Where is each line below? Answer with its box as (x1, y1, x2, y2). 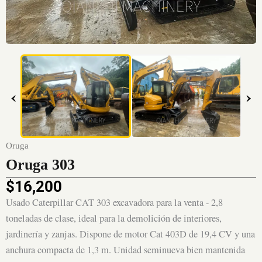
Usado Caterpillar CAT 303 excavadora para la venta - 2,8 (6, 196, 223, 209)
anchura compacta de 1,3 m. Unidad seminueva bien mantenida (6, 243, 245, 257)
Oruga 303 (6, 156, 75, 174)
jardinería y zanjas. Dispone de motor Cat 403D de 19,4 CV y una (6, 227, 255, 241)
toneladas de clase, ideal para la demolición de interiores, (6, 212, 222, 225)
